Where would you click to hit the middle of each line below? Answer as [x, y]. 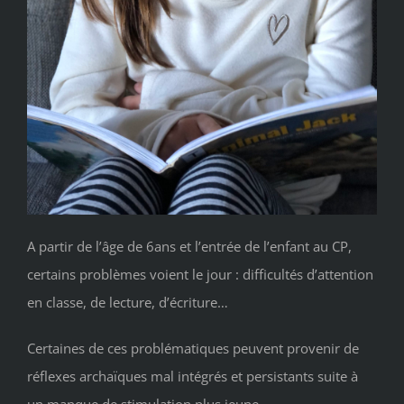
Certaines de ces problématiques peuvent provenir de [193, 348]
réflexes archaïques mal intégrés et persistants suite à [193, 376]
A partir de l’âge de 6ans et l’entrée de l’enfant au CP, [189, 246]
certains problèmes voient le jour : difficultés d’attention [200, 274]
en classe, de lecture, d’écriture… [128, 302]
